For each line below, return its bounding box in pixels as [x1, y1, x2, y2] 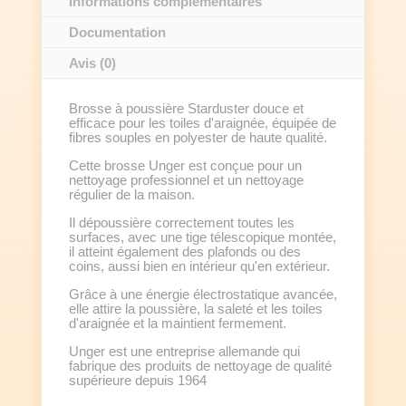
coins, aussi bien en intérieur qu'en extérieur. [68, 258, 330, 275]
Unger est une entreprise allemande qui [68, 343, 300, 360]
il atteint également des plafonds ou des [68, 244, 301, 260]
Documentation [68, 24, 166, 41]
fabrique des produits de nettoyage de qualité [68, 358, 332, 374]
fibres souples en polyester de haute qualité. [68, 130, 327, 146]
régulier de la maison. [68, 187, 195, 203]
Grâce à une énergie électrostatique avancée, [68, 286, 337, 303]
